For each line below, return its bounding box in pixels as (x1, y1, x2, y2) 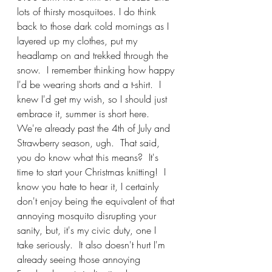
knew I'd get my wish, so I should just (17, 92, 170, 106)
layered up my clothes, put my (17, 34, 140, 47)
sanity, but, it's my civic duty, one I (17, 223, 159, 237)
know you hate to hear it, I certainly (17, 180, 161, 193)
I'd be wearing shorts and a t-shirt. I (17, 78, 164, 91)
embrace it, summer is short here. (17, 107, 155, 120)
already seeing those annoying (17, 253, 143, 266)
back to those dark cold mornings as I (17, 19, 172, 33)
